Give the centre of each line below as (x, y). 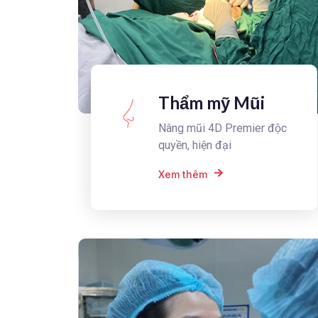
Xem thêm (182, 174)
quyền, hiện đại (194, 146)
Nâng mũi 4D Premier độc (222, 128)
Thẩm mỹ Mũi (211, 103)
